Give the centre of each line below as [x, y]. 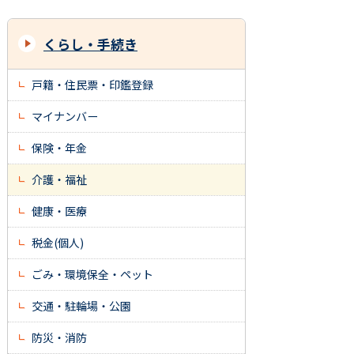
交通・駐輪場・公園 [81, 306]
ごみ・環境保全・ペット [92, 274]
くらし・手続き [90, 44]
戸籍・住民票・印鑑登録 [92, 85]
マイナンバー [65, 116]
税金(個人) [58, 243]
